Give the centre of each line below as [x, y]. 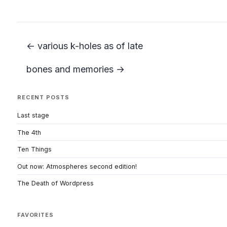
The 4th [29, 132]
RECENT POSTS [43, 97]
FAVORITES [35, 215]
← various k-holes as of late [85, 46]
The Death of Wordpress [55, 183]
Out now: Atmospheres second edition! [77, 166]
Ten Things [34, 149]
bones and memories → [75, 69]
